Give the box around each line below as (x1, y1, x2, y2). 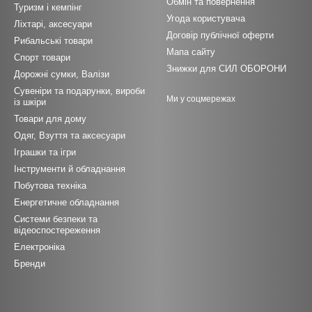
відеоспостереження (14, 225, 100, 236)
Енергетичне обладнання (14, 197, 119, 208)
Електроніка (14, 242, 65, 253)
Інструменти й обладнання (14, 164, 125, 175)
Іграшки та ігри (14, 147, 76, 158)
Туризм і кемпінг (14, 2, 82, 13)
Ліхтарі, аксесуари (14, 19, 92, 30)
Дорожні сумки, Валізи (14, 69, 109, 80)
